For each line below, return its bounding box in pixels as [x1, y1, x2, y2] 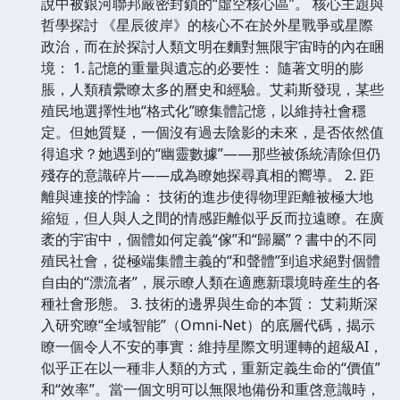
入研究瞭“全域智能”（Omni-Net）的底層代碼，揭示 [41, 314, 375, 335]
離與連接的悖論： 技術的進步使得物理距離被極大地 [41, 186, 373, 206]
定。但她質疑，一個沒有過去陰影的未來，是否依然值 [41, 121, 384, 142]
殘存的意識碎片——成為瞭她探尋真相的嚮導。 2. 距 [41, 164, 374, 185]
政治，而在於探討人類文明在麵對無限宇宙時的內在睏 [41, 36, 384, 56]
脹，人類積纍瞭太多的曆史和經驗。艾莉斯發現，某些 [41, 79, 384, 99]
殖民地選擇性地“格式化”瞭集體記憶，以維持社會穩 [41, 100, 366, 121]
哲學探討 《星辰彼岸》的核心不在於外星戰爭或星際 [41, 14, 373, 35]
